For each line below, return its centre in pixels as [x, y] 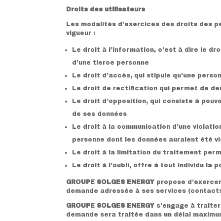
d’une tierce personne [111, 62]
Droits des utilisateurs [106, 9]
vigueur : [81, 33]
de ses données [100, 114]
